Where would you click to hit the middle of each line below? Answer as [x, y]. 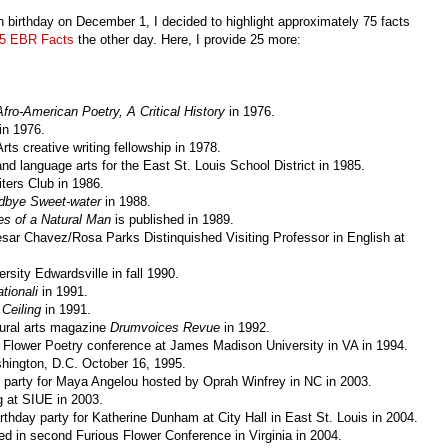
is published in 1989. [172, 220]
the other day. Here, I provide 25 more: [189, 40]
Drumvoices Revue [165, 328]
